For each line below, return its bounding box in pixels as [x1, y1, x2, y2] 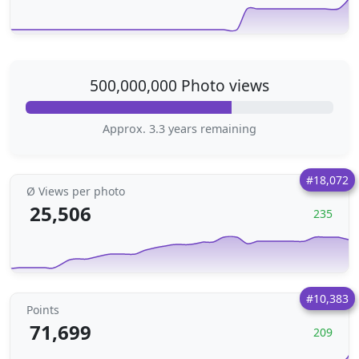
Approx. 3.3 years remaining [103, 121, 256, 136]
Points [26, 302, 59, 317]
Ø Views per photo [26, 184, 125, 199]
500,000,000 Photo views [90, 75, 269, 96]
